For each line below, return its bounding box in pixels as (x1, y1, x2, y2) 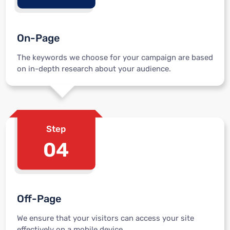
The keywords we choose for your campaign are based (16, 52, 213, 62)
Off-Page (16, 193, 62, 205)
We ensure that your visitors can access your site (16, 213, 194, 223)
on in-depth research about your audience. (16, 64, 171, 73)
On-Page (16, 32, 60, 45)
